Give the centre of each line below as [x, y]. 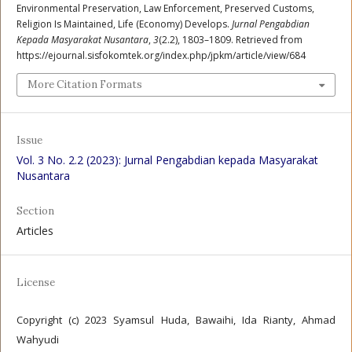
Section [35, 211]
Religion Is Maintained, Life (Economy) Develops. [124, 24]
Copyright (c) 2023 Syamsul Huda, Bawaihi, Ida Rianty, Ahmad [176, 320]
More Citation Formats [85, 85]
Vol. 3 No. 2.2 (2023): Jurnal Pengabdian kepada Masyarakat [167, 160]
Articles [35, 231]
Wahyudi [38, 340]
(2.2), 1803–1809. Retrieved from [231, 40]
